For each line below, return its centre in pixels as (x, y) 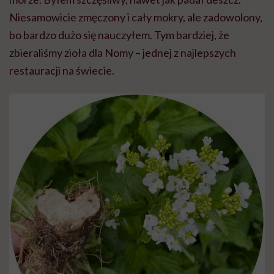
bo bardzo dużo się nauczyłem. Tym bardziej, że (119, 35)
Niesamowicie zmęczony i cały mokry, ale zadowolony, (136, 17)
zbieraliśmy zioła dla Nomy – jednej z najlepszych (123, 53)
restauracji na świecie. (62, 71)
